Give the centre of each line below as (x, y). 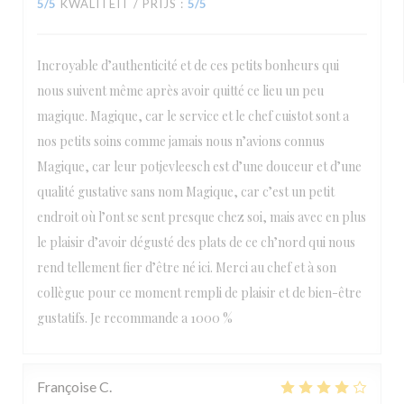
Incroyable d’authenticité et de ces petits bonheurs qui (188, 65)
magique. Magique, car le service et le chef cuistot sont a (193, 116)
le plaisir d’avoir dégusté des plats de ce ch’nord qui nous (196, 242)
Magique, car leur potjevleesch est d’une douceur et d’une (199, 166)
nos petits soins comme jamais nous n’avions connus (181, 141)
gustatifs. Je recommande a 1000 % (135, 318)
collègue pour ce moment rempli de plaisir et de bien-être (199, 293)
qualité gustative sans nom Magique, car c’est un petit (186, 192)
